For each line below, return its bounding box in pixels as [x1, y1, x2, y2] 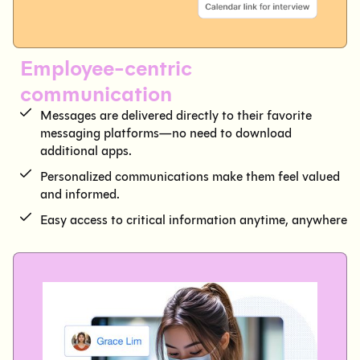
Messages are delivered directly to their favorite [39, 108, 312, 124]
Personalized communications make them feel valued [39, 169, 340, 185]
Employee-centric [20, 55, 192, 83]
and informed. [39, 186, 120, 202]
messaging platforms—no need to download [39, 125, 292, 141]
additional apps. [39, 143, 132, 159]
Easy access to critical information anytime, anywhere [39, 212, 347, 228]
